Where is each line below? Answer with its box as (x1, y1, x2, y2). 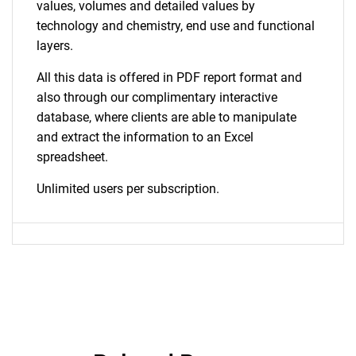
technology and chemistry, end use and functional (37, 18, 315, 33)
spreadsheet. (37, 149, 108, 164)
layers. (37, 38, 73, 53)
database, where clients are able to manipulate (37, 110, 296, 125)
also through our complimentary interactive (37, 90, 277, 105)
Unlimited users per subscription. (37, 181, 219, 196)
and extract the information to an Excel (37, 130, 253, 145)
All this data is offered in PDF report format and (37, 70, 302, 85)
